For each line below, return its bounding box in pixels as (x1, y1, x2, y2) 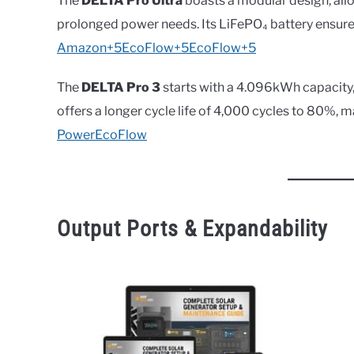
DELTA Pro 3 (81, 79, 160, 95)
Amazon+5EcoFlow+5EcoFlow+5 (57, 40, 256, 55)
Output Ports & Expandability (57, 215, 328, 242)
